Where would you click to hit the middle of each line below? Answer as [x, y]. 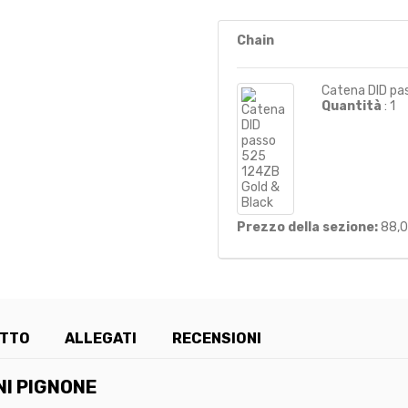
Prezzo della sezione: [307, 227]
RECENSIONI [216, 338]
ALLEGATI [101, 338]
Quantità [352, 106]
